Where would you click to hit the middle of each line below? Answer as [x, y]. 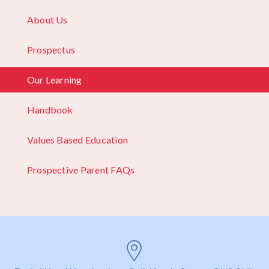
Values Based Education [77, 140]
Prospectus [51, 50]
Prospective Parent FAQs [81, 170]
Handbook [50, 110]
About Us [47, 20]
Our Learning [54, 80]
